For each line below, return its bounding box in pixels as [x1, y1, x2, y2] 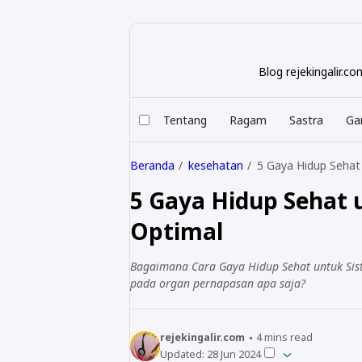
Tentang [163, 112, 207, 128]
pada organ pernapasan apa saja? [130, 275, 305, 291]
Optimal [130, 215, 223, 246]
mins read [262, 330, 314, 345]
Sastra [289, 112, 323, 128]
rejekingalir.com [160, 330, 245, 345]
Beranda [130, 157, 175, 173]
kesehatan [187, 157, 243, 173]
